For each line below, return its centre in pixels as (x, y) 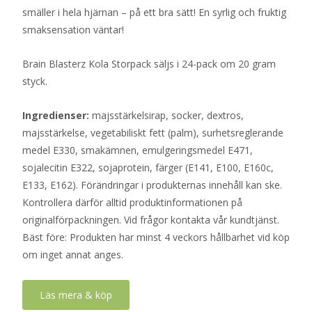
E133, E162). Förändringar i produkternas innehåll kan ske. (152, 185)
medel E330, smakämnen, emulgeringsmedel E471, (138, 150)
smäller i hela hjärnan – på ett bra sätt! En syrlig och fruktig (154, 12)
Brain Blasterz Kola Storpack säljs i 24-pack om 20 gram (149, 64)
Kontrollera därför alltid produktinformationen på (132, 202)
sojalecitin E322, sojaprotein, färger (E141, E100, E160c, (148, 167)
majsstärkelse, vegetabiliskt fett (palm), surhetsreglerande (153, 133)
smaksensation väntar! (73, 30)
